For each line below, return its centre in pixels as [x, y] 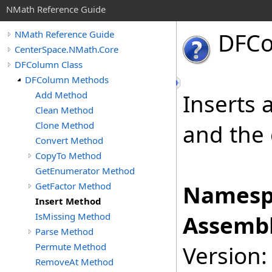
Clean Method [64, 110]
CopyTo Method [68, 155]
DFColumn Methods [67, 80]
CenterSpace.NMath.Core [66, 49]
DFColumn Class [49, 64]
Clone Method [65, 125]
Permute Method [71, 246]
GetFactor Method [73, 186]
